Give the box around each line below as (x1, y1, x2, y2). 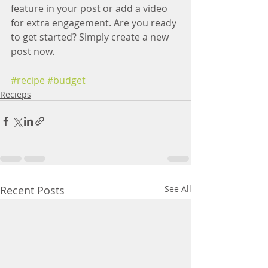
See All (165, 183, 191, 195)
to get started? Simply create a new (11, 31, 171, 44)
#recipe (11, 74, 45, 87)
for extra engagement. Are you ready (11, 16, 179, 30)
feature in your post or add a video (11, 2, 170, 16)
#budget (47, 74, 86, 87)
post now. (11, 45, 54, 59)
